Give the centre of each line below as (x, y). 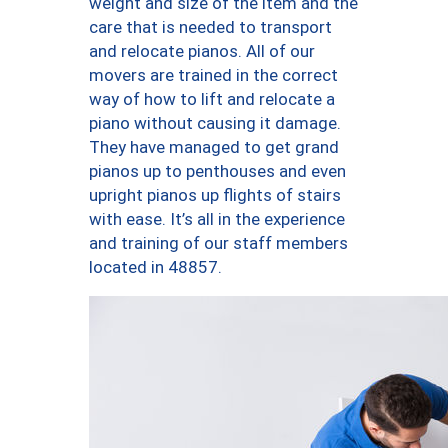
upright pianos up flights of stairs (215, 195)
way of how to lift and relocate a (212, 99)
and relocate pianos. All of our (202, 51)
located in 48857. (155, 267)
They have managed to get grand (214, 147)
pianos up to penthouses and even (217, 171)
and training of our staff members (218, 243)
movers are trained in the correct (213, 75)
